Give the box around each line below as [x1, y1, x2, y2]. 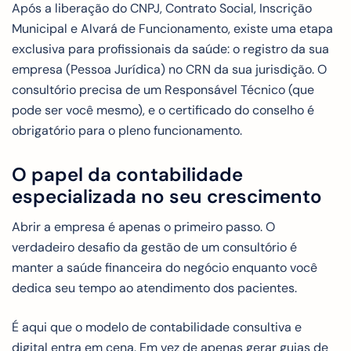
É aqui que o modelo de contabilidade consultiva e [12, 318, 302, 335]
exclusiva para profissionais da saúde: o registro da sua [12, 40, 329, 57]
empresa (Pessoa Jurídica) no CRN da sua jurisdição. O [12, 60, 327, 78]
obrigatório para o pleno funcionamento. [12, 121, 242, 139]
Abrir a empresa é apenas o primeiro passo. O [12, 218, 275, 235]
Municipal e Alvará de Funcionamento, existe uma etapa [12, 20, 333, 37]
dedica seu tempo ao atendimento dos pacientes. [12, 279, 297, 296]
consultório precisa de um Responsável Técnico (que [12, 81, 314, 98]
